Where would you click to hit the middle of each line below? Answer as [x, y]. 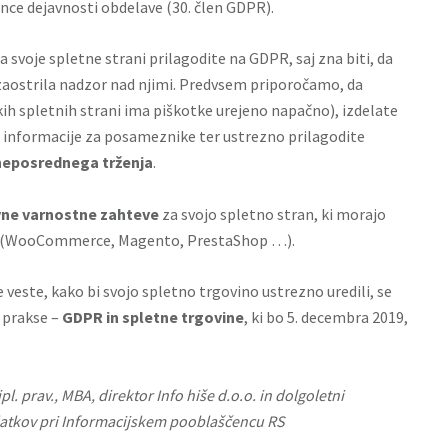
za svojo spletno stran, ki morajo [272, 214]
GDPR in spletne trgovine [153, 317]
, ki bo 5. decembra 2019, [326, 317]
